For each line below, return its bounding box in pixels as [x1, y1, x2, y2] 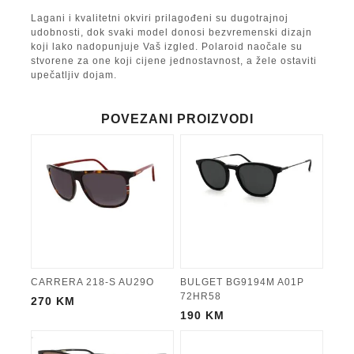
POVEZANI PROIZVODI [100, 111, 254, 126]
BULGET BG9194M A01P [180, 276, 304, 288]
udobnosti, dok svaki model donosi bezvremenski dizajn [31, 26, 312, 38]
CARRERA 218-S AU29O [31, 276, 154, 288]
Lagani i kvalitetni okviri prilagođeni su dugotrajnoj [31, 12, 288, 24]
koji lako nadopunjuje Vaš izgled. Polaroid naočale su [31, 40, 303, 52]
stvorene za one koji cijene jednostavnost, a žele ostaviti [31, 55, 317, 66]
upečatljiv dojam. [31, 69, 117, 81]
